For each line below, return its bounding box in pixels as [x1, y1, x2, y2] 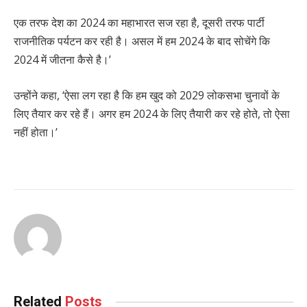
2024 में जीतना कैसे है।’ [14, 52, 111, 68]
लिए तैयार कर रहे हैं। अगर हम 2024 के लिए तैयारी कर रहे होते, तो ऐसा [14, 106, 290, 121]
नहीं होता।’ [14, 124, 58, 140]
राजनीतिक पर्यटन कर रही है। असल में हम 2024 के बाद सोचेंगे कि [14, 34, 270, 49]
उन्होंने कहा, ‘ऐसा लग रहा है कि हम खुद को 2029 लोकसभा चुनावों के [14, 87, 280, 103]
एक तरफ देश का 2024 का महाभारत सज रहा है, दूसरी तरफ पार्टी [14, 15, 265, 31]
